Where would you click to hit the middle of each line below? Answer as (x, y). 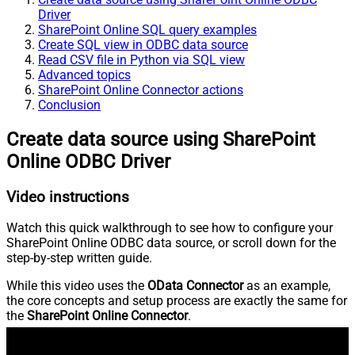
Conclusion (69, 105)
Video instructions (68, 197)
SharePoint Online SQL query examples (147, 29)
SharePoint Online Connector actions (141, 90)
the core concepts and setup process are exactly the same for (177, 301)
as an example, (287, 286)
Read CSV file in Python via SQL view (141, 59)
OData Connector (195, 286)
